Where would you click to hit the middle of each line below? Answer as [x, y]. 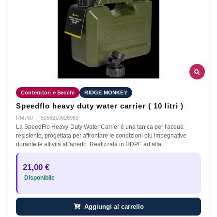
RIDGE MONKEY [106, 93]
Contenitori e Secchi [48, 93]
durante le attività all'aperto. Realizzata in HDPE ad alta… [92, 145]
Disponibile [39, 178]
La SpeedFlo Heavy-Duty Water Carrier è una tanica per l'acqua [100, 127]
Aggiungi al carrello [113, 207]
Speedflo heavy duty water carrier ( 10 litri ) [100, 106]
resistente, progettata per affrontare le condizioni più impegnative [101, 136]
